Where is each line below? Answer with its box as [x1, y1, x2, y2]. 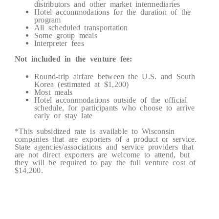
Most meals [34, 88, 73, 96]
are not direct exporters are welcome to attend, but [14, 150, 190, 158]
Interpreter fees [34, 39, 84, 47]
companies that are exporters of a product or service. [14, 134, 197, 143]
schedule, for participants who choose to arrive [34, 103, 195, 111]
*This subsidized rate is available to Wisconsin [14, 127, 175, 135]
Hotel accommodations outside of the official [34, 95, 187, 104]
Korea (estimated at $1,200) [34, 80, 129, 88]
